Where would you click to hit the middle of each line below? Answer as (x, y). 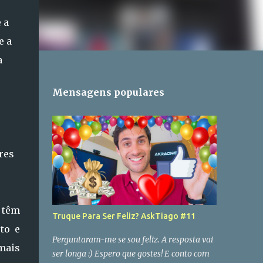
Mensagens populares (108, 92)
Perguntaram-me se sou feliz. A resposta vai (132, 240)
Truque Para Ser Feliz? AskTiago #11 (124, 216)
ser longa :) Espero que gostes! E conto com (131, 254)
